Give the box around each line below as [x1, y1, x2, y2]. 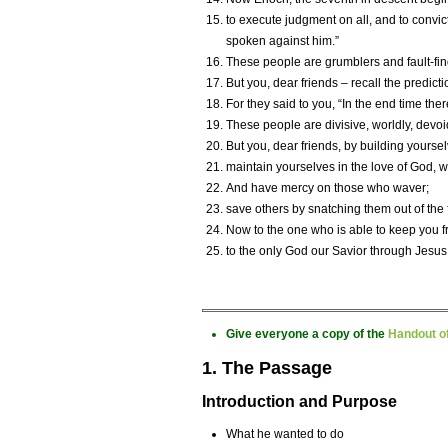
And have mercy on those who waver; [226, 181, 429, 196]
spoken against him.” [226, 34, 339, 49]
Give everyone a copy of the [226, 327, 388, 342]
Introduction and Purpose [202, 393, 397, 411]
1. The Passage [202, 358, 332, 379]
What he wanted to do [226, 427, 344, 442]
